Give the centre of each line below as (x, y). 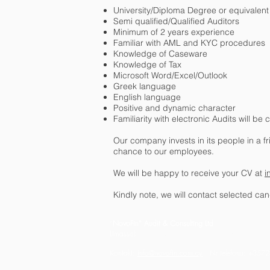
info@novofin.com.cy (170, 253)
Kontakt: (124, 253)
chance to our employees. (164, 151)
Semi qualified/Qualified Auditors (176, 21)
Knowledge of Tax (147, 64)
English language (147, 97)
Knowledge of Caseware (160, 54)
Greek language (145, 86)
